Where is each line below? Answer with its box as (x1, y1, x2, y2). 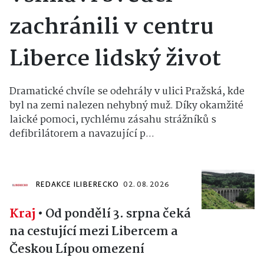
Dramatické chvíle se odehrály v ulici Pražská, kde (9, 83, 245, 100)
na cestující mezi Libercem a (9, 221, 178, 242)
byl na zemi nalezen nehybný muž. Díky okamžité (9, 97, 243, 114)
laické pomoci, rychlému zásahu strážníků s (9, 111, 216, 128)
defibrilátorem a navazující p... (9, 126, 154, 142)
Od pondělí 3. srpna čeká (45, 203, 191, 224)
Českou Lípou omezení (9, 239, 144, 259)
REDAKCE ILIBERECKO (35, 178, 119, 192)
